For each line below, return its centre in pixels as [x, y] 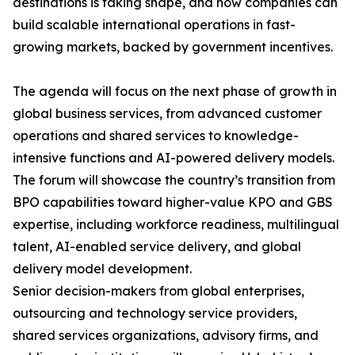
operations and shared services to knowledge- [156, 136]
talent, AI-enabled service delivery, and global [157, 246]
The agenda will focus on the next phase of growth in [175, 91]
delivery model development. [102, 269]
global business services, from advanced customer [167, 113]
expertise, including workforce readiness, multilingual [176, 224]
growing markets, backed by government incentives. [173, 47]
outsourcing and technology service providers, [155, 313]
